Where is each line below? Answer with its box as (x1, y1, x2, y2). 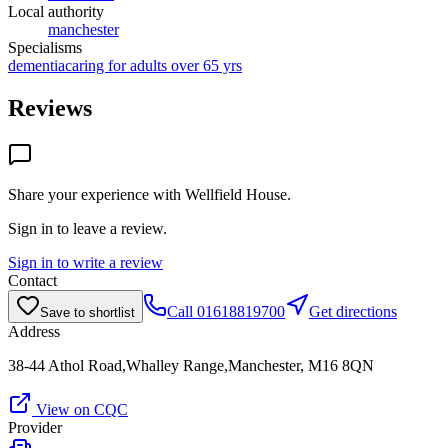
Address (8, 322, 60, 340)
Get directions (309, 302, 397, 320)
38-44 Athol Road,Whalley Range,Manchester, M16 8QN (8, 356, 374, 374)
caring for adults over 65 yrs (65, 56, 242, 74)
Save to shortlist (40, 304, 135, 320)
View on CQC (32, 400, 128, 418)
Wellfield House (185, 185, 287, 203)
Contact (8, 271, 57, 289)
